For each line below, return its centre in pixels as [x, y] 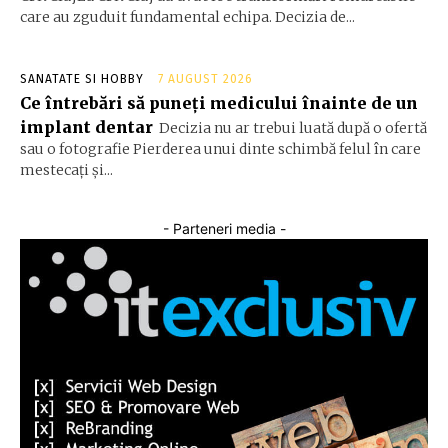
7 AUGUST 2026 [205, 79]
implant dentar [86, 127]
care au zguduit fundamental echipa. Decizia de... [187, 17]
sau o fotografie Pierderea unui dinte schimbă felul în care [220, 149]
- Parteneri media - [224, 229]
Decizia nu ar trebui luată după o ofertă [293, 128]
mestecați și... [66, 170]
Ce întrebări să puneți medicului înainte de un [219, 103]
